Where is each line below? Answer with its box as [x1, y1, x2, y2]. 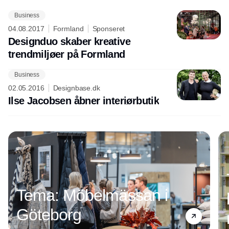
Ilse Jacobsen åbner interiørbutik [8, 95, 159, 106]
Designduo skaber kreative [8, 36, 130, 47]
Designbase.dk [53, 84, 100, 92]
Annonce [100, 74, 129, 82]
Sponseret [92, 25, 125, 33]
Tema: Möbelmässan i [16, 186, 168, 204]
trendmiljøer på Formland [8, 49, 125, 60]
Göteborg [16, 205, 82, 224]
